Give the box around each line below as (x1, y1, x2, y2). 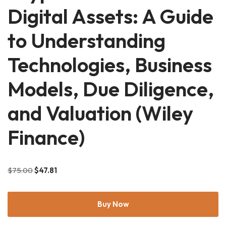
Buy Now (97, 199, 129, 209)
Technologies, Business (8, 51, 212, 77)
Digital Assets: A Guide (8, 3, 213, 29)
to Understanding (8, 27, 165, 53)
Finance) (8, 124, 85, 150)
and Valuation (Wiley (8, 100, 193, 126)
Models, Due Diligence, (8, 76, 214, 101)
